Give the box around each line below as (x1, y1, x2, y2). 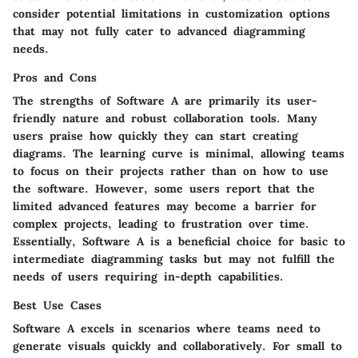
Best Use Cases (13, 297, 101, 312)
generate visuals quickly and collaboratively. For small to (13, 338, 342, 353)
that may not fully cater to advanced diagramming (13, 23, 305, 38)
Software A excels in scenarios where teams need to (13, 320, 320, 336)
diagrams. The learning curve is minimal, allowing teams (13, 145, 344, 161)
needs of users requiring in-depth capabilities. (13, 268, 284, 284)
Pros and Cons (13, 70, 97, 85)
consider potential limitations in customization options (13, 6, 330, 21)
